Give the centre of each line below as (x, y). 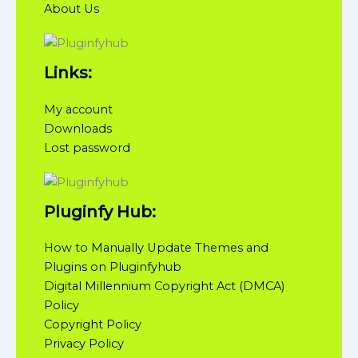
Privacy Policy (84, 344)
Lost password (87, 147)
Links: (68, 73)
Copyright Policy (93, 325)
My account (78, 109)
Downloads (78, 128)
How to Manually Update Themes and (156, 248)
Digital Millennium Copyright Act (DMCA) (164, 286)
